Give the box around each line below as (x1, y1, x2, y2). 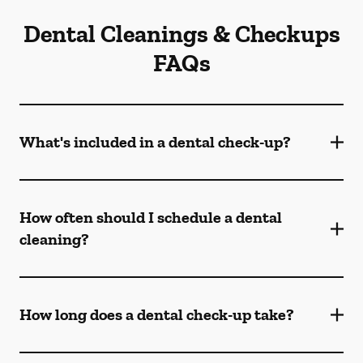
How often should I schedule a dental (19, 207, 282, 227)
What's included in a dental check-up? (19, 132, 291, 152)
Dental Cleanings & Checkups (23, 19, 340, 49)
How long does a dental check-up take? (19, 305, 294, 324)
